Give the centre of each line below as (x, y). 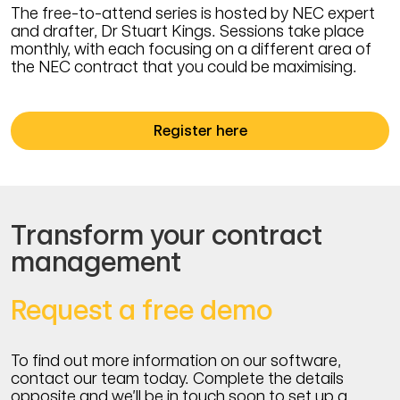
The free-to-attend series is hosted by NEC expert (193, 13)
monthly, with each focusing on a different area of (191, 49)
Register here (200, 131)
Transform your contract (167, 235)
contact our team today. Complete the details (177, 379)
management (96, 262)
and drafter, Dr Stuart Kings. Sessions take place (187, 31)
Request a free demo (142, 310)
